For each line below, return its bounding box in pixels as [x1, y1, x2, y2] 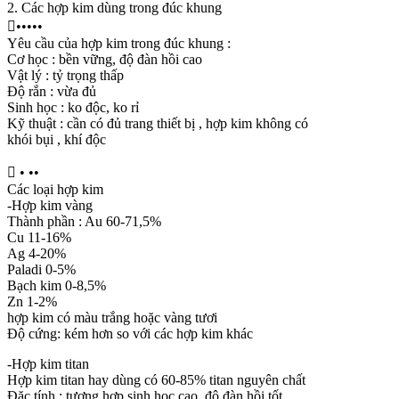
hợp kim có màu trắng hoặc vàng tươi [7, 309, 217, 325]
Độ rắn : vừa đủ [7, 83, 96, 99]
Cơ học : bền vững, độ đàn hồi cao [7, 51, 202, 67]
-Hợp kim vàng [7, 197, 93, 213]
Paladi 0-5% [7, 261, 76, 277]
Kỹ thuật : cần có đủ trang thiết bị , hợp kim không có [7, 115, 308, 131]
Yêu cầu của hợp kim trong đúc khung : [7, 35, 231, 51]
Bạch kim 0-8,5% [7, 277, 106, 293]
